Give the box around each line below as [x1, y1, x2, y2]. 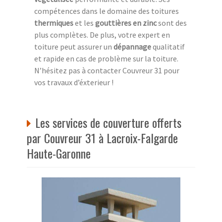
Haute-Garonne [27, 144, 91, 162]
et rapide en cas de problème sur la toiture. [34, 53, 178, 63]
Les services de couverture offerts [35, 113, 181, 131]
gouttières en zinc [95, 17, 157, 28]
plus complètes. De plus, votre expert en [34, 29, 170, 40]
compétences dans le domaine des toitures [34, 5, 179, 16]
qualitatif [151, 41, 185, 52]
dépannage [113, 41, 151, 52]
